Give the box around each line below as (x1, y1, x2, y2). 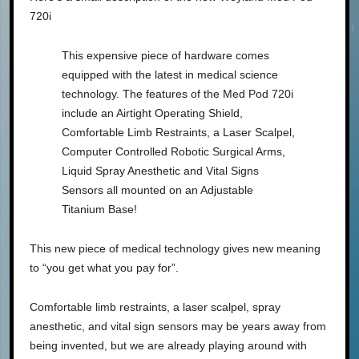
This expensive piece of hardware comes (62, 48, 269, 62)
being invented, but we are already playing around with (30, 338, 307, 352)
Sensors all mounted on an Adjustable (62, 183, 253, 196)
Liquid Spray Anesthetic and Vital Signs (62, 163, 259, 177)
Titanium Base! (62, 202, 137, 216)
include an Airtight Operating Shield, (62, 106, 243, 119)
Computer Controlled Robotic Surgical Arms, (62, 144, 285, 158)
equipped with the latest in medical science (62, 67, 278, 81)
